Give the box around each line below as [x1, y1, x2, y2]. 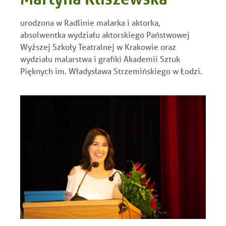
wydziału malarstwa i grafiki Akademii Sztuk [20, 53, 180, 64]
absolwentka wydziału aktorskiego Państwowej [20, 29, 190, 40]
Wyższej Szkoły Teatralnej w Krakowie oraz [20, 41, 176, 52]
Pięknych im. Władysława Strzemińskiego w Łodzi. [20, 65, 202, 76]
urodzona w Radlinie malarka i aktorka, [20, 17, 160, 28]
